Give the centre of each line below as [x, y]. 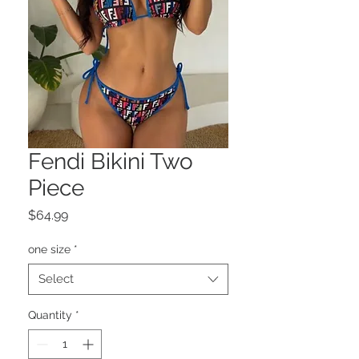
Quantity [50, 315]
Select [56, 279]
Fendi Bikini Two [111, 161]
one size [49, 249]
